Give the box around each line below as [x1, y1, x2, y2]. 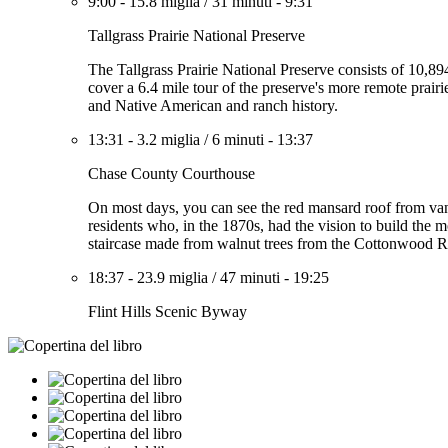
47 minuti [220, 269, 280, 286]
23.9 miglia [137, 269, 208, 286]
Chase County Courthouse [88, 165, 255, 182]
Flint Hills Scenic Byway [88, 303, 247, 320]
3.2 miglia [137, 131, 200, 148]
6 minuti [212, 131, 264, 148]
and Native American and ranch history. [88, 97, 338, 114]
